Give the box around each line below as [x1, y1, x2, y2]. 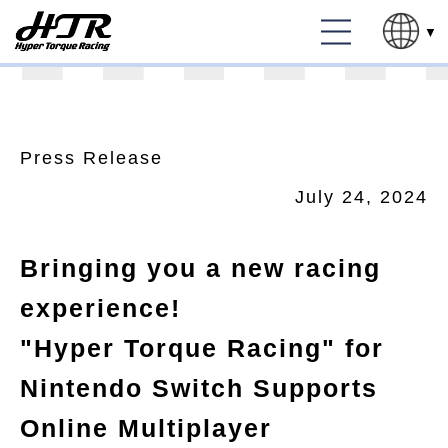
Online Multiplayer [20, 414, 272, 442]
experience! [20, 294, 181, 322]
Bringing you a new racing [20, 254, 381, 282]
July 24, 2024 [295, 187, 428, 207]
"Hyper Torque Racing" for [20, 334, 384, 362]
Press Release [20, 148, 163, 168]
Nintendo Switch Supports [20, 374, 378, 402]
